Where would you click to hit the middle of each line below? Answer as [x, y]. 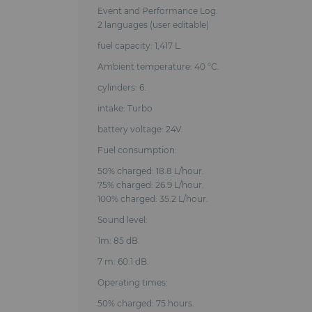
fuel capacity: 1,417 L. [139, 46]
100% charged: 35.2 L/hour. [153, 199]
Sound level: [123, 220]
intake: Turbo [125, 108]
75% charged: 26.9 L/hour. [150, 185]
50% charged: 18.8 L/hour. [150, 171]
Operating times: [133, 282]
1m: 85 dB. [118, 241]
